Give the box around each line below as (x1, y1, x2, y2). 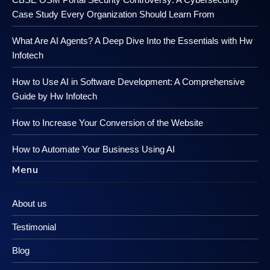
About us (12, 198, 47, 209)
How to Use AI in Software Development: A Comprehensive (12, 77, 245, 87)
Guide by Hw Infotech (12, 91, 97, 102)
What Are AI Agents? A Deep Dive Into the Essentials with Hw (12, 36, 253, 46)
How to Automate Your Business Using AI (12, 144, 175, 155)
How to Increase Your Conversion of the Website (12, 118, 203, 128)
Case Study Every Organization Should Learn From (12, 9, 215, 20)
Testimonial (12, 222, 56, 233)
